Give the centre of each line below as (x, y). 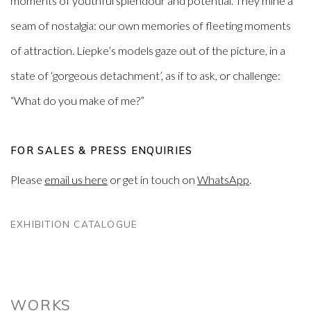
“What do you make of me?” (77, 101)
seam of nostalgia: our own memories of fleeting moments (151, 26)
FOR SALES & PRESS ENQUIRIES (102, 151)
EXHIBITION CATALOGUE (74, 224)
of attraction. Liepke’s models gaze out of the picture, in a (148, 51)
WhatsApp (223, 180)
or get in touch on (152, 180)
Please (27, 180)
